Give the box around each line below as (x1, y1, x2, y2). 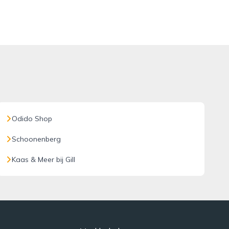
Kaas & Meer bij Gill (11, 155, 75, 164)
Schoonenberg (11, 134, 61, 144)
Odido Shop (11, 114, 52, 123)
